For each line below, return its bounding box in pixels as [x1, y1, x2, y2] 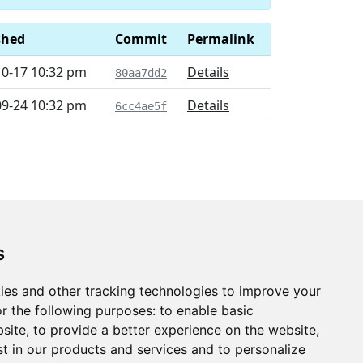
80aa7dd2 [115, 66, 167, 79]
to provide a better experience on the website [33, 322, 316, 338]
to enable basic [160, 302, 254, 318]
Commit [115, 30, 167, 48]
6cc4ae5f [115, 100, 167, 113]
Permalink [187, 30, 254, 48]
